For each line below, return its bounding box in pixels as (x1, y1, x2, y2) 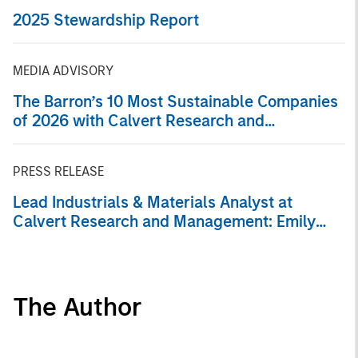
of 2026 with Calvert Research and (13, 110, 265, 130)
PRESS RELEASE (13, 163, 104, 179)
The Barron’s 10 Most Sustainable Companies (13, 91, 338, 111)
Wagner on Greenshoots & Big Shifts (13, 230, 275, 250)
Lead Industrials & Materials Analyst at (13, 192, 292, 212)
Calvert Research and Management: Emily (13, 211, 316, 231)
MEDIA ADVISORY (13, 62, 113, 78)
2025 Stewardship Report (13, 10, 199, 30)
